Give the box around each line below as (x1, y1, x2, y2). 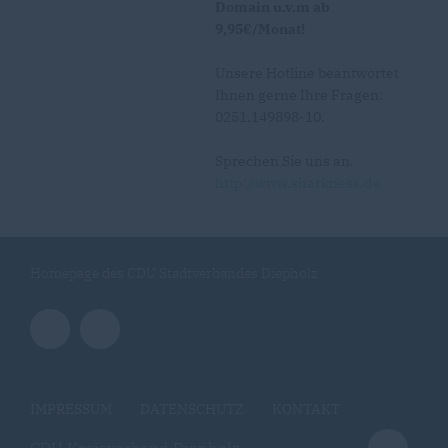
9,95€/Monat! (215, 20, 305, 38)
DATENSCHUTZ (140, 400, 244, 418)
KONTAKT (272, 400, 340, 418)
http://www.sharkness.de (215, 174, 381, 192)
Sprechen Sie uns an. (215, 152, 354, 170)
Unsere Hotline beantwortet (215, 64, 399, 82)
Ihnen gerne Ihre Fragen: (215, 86, 383, 104)
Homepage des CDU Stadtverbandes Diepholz (30, 264, 318, 282)
